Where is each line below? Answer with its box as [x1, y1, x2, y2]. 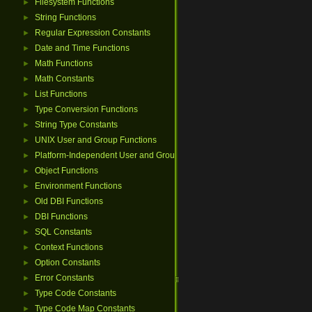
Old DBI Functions [35, 196, 103, 206]
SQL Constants [35, 227, 92, 237]
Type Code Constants [35, 288, 116, 298]
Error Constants [35, 273, 94, 283]
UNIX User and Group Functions [35, 135, 157, 145]
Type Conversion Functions [35, 104, 138, 114]
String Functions [35, 13, 96, 22]
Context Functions [35, 242, 103, 252]
